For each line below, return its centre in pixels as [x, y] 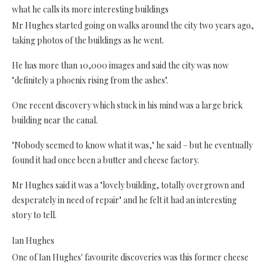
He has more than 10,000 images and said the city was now [120, 65]
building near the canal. [55, 120]
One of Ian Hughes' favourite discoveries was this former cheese [130, 257]
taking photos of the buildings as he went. [88, 40]
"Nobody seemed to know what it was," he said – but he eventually [132, 145]
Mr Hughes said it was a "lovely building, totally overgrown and [128, 185]
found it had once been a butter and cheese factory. [105, 160]
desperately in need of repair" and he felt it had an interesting [124, 200]
